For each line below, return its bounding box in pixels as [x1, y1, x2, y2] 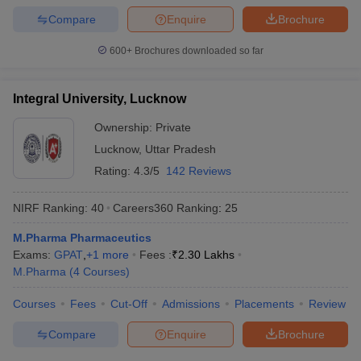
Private [156, 121, 191, 134]
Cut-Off [110, 297, 147, 310]
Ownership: [94, 121, 156, 134]
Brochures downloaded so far [132, 45, 263, 56]
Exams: [13, 248, 54, 261]
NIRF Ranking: [13, 201, 88, 214]
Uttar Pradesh [145, 143, 216, 156]
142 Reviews [166, 164, 231, 177]
